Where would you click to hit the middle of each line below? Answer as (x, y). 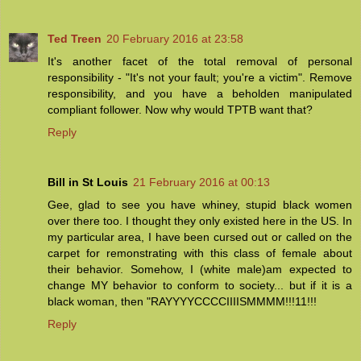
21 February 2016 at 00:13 (201, 183)
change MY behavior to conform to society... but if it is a (200, 286)
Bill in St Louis (88, 183)
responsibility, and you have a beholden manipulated (200, 94)
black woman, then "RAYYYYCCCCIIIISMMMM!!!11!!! (182, 302)
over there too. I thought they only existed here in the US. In (200, 221)
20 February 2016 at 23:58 (175, 39)
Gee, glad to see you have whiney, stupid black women (200, 205)
